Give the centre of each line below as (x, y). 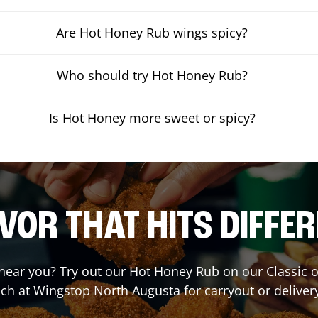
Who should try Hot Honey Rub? (152, 76)
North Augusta (137, 291)
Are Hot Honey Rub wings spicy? (152, 33)
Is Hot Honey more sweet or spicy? (152, 118)
